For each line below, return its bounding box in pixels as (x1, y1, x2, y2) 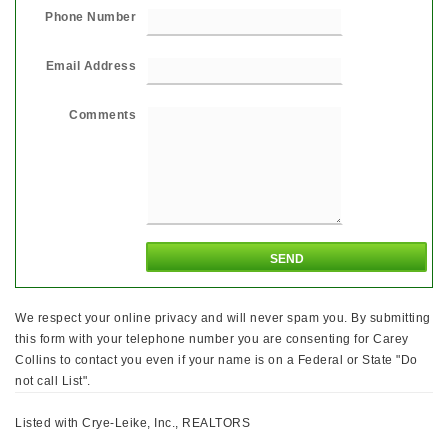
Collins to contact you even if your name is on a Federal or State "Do (15, 352, 418, 367)
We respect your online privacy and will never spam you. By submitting (15, 310, 431, 325)
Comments (69, 107, 136, 122)
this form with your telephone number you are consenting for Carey (15, 331, 409, 346)
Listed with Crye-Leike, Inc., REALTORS (15, 415, 250, 430)
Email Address (45, 58, 136, 73)
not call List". (15, 373, 91, 388)
